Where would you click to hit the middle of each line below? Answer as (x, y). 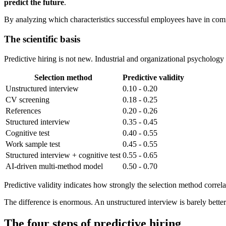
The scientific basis (42, 39)
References (23, 110)
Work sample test (33, 144)
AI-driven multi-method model (54, 166)
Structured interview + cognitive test (63, 155)
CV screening (27, 99)
